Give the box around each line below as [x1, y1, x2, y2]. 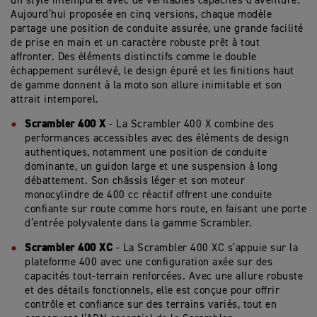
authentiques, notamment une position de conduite [25, 147, 267, 158]
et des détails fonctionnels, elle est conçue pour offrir [25, 285, 279, 296]
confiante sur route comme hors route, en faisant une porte [25, 204, 306, 214]
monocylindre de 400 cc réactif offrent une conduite [25, 190, 272, 200]
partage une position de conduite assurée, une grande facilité [11, 23, 304, 34]
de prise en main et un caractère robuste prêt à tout [11, 38, 260, 48]
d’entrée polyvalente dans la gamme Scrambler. [25, 218, 255, 229]
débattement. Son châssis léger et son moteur [25, 175, 245, 186]
